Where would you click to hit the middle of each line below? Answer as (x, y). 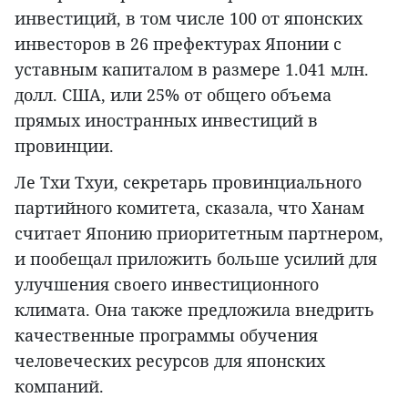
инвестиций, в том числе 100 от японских (189, 19)
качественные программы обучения (166, 336)
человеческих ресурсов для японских (170, 361)
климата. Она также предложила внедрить (194, 310)
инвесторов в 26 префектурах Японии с (178, 44)
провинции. (64, 146)
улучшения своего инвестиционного (167, 285)
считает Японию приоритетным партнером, (199, 234)
